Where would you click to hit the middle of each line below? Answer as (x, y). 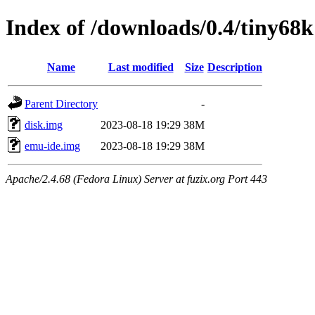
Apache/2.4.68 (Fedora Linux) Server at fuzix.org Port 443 (136, 179)
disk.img (44, 124)
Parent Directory (61, 103)
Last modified (141, 67)
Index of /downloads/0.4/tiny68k (160, 28)
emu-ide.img (52, 146)
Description (235, 67)
